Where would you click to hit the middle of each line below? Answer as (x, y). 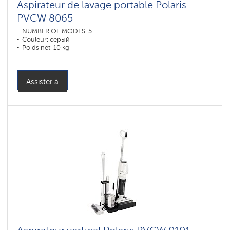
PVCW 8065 (45, 18)
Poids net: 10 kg (46, 47)
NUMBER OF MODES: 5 (57, 31)
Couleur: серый (46, 39)
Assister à (42, 82)
